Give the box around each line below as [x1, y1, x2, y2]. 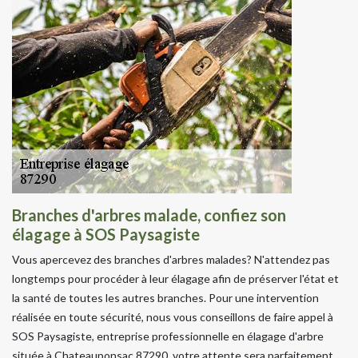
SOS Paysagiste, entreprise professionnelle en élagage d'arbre [12, 328, 324, 343]
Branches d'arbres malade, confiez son [12, 205, 286, 225]
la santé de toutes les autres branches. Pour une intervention [12, 290, 319, 304]
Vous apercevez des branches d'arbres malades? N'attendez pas [12, 252, 330, 266]
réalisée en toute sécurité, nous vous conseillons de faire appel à [12, 309, 333, 324]
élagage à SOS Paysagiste [12, 224, 200, 244]
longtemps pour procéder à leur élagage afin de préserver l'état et [12, 271, 339, 285]
